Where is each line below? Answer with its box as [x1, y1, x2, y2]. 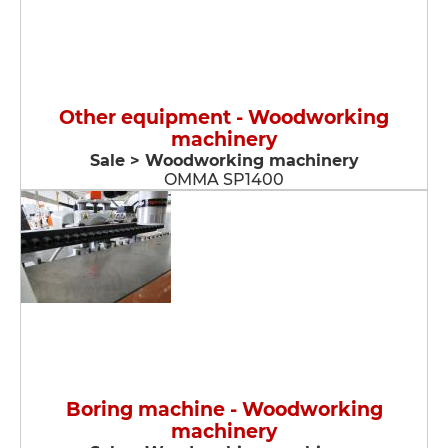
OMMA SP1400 [164, 170, 284, 189]
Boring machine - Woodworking [65, 398, 383, 421]
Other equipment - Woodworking [59, 106, 389, 129]
